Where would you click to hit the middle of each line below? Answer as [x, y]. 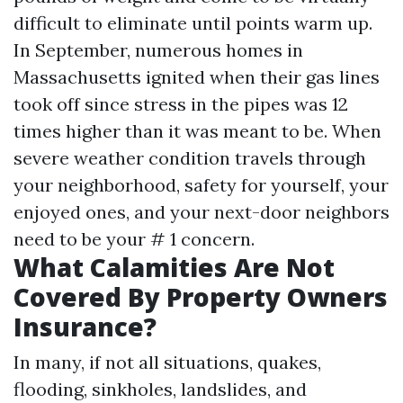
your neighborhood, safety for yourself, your [201, 184]
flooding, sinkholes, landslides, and [160, 389]
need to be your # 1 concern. [134, 238]
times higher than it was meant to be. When [197, 130]
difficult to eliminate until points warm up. [193, 22]
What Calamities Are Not [174, 267]
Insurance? [85, 326]
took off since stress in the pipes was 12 [181, 103]
